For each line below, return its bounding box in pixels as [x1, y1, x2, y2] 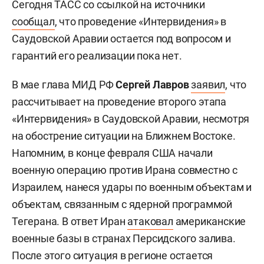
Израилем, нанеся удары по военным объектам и [12, 180, 252, 193]
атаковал [127, 214, 173, 227]
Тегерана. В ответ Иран [12, 214, 128, 227]
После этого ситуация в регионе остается [12, 249, 213, 262]
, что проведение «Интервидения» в [54, 15, 227, 28]
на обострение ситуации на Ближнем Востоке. [12, 129, 236, 142]
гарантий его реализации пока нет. [12, 49, 182, 62]
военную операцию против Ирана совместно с [12, 163, 237, 176]
